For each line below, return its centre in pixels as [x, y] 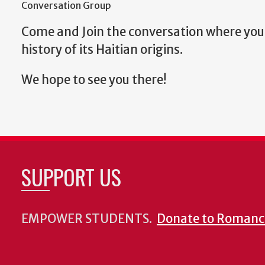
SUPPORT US [71, 176]
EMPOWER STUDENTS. [89, 219]
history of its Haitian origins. [102, 50]
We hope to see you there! [95, 80]
